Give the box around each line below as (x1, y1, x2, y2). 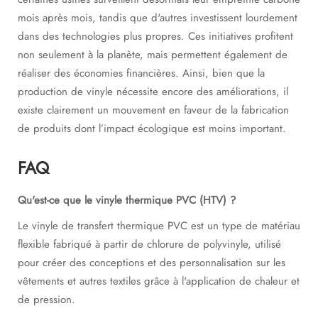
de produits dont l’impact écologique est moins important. (18, 121, 286, 136)
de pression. (18, 292, 75, 307)
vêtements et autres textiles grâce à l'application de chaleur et (18, 273, 300, 289)
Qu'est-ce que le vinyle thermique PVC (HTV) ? (18, 192, 236, 208)
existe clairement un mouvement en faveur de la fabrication (18, 102, 289, 118)
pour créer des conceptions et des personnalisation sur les (18, 255, 285, 270)
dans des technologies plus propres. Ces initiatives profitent (18, 28, 293, 44)
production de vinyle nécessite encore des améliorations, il (18, 84, 288, 99)
